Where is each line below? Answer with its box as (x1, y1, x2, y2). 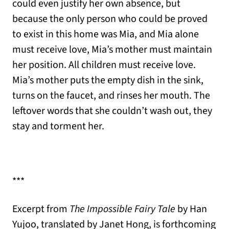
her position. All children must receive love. (12, 58, 196, 73)
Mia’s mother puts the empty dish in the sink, (12, 73, 203, 88)
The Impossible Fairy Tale (67, 202, 175, 217)
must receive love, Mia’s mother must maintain (12, 42, 212, 57)
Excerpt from (12, 202, 67, 217)
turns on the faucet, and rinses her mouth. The (12, 88, 210, 103)
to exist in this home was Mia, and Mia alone (12, 27, 199, 42)
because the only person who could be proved (12, 12, 208, 27)
